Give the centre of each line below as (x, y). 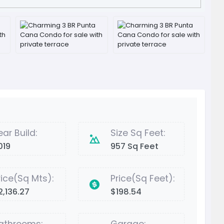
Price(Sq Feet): (143, 179)
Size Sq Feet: (138, 133)
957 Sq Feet (135, 146)
